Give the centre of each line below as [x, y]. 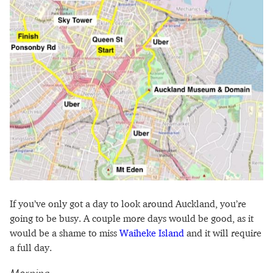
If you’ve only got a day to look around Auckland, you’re [128, 203]
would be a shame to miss [65, 232]
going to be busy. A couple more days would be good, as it [132, 218]
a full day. [31, 247]
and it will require [223, 232]
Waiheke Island [152, 232]
